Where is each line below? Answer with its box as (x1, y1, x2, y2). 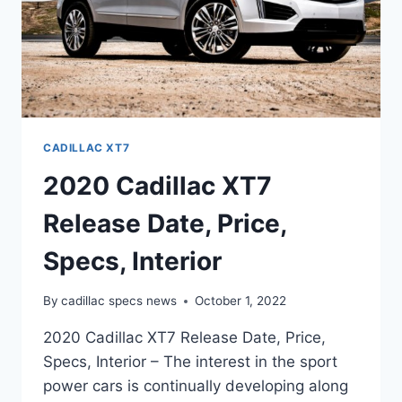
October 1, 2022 (195, 293, 287, 309)
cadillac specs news (61, 293, 178, 309)
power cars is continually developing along (43, 377, 348, 396)
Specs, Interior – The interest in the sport (43, 353, 337, 371)
